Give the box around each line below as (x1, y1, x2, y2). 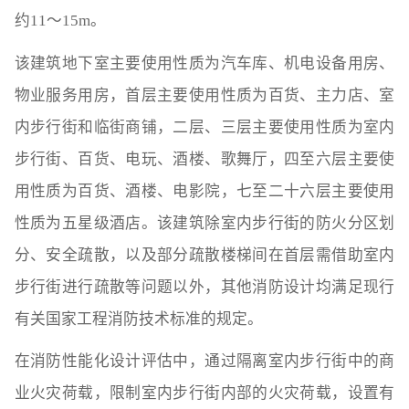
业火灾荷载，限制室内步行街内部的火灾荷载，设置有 (14, 384, 395, 403)
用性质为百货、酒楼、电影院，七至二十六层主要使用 (14, 182, 395, 200)
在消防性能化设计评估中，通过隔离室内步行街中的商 (14, 352, 395, 371)
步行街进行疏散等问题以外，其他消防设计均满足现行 (14, 278, 395, 296)
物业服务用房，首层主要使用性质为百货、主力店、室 (14, 86, 395, 104)
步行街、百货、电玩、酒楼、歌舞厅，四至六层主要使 (14, 150, 395, 168)
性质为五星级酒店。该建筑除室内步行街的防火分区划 (14, 214, 395, 232)
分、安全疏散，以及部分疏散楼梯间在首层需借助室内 (14, 246, 395, 264)
